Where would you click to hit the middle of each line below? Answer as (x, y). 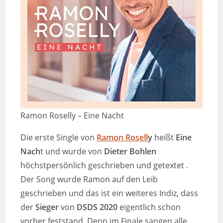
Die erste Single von (59, 138)
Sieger (47, 207)
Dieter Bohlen (130, 152)
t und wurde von (72, 152)
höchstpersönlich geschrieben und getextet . (105, 166)
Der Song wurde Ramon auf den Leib (89, 179)
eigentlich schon (149, 207)
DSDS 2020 (97, 207)
